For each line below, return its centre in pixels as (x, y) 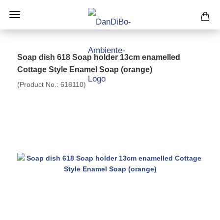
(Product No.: (39, 84)
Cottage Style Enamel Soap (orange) (85, 69)
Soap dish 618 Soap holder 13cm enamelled (99, 57)
